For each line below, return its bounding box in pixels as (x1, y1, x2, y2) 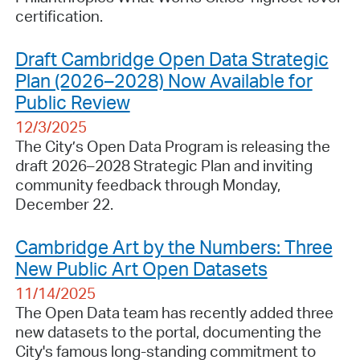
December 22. (14, 194, 113, 214)
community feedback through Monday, (14, 174, 280, 194)
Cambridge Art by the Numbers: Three (14, 234, 333, 259)
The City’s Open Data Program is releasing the (14, 136, 330, 156)
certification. (14, 6, 103, 26)
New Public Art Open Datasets (14, 256, 268, 280)
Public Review (14, 89, 130, 114)
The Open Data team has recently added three (14, 302, 333, 322)
